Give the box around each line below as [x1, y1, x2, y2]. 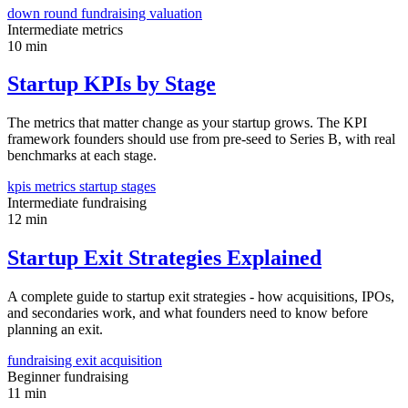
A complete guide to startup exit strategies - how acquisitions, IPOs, [7, 289, 394, 305]
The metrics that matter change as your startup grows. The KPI [7, 115, 367, 131]
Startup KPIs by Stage [7, 72, 216, 97]
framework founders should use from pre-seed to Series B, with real [7, 131, 395, 148]
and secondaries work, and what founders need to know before [7, 305, 368, 321]
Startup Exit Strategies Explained [7, 246, 321, 270]
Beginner [7, 369, 64, 385]
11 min [7, 385, 46, 402]
